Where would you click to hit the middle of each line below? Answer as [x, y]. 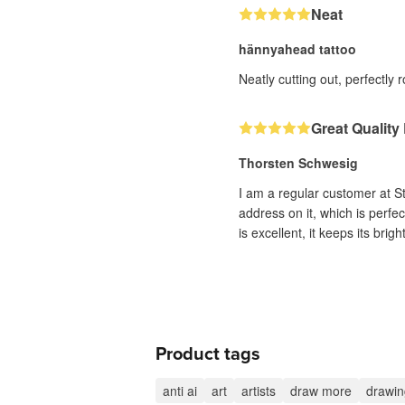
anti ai [180, 390]
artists [259, 390]
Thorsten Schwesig [298, 162]
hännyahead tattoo [297, 48]
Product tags [208, 354]
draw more [321, 390]
